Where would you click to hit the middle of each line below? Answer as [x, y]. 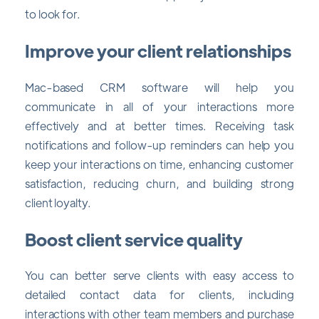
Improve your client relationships [158, 51]
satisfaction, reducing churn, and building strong [159, 183]
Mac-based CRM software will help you [159, 87]
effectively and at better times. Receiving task [159, 125]
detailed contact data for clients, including [159, 295]
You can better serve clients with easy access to [159, 276]
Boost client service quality [134, 239]
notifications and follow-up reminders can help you [159, 145]
